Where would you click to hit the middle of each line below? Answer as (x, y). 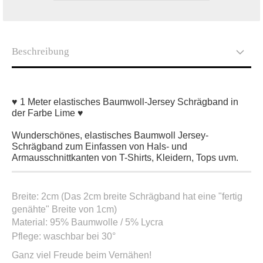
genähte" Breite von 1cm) (64, 209)
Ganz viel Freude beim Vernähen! (83, 255)
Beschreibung (41, 51)
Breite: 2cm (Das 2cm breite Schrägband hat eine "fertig (127, 196)
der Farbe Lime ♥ (49, 113)
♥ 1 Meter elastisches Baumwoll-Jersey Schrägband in (125, 102)
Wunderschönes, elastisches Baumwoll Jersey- (110, 135)
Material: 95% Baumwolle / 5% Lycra (87, 222)
